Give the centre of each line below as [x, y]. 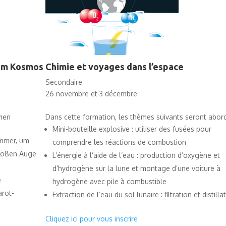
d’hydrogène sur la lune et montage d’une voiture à [136, 168]
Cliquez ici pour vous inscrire [91, 218]
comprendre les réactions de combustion [119, 142]
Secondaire [64, 82]
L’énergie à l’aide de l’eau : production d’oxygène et [136, 155]
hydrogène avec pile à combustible [109, 181]
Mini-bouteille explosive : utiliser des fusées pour [132, 129]
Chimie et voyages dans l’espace [114, 66]
